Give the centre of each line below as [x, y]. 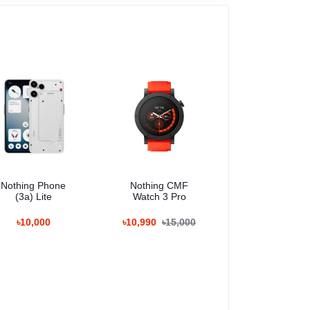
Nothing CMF [159, 185]
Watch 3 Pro [159, 196]
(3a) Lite [33, 196]
